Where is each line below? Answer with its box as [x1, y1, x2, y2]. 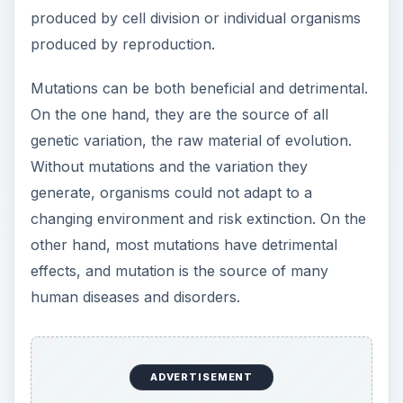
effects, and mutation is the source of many [30, 261, 328, 280]
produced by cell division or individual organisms [30, 8, 361, 27]
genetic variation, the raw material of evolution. [30, 130, 352, 149]
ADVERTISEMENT [149, 371, 254, 384]
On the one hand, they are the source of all [30, 104, 328, 123]
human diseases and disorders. [30, 287, 240, 306]
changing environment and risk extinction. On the [30, 209, 366, 228]
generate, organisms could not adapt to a [30, 183, 312, 201]
